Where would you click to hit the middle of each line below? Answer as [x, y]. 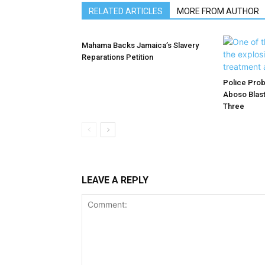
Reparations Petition [117, 57]
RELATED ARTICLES [126, 11]
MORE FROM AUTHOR [218, 11]
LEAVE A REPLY [115, 180]
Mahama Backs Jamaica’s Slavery [140, 45]
